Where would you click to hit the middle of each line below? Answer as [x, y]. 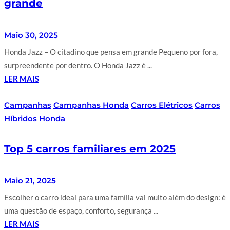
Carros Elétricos [162, 105]
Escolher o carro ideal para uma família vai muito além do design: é [115, 197]
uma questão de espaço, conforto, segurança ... [81, 211]
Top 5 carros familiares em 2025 [90, 149]
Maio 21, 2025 [30, 181]
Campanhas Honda [91, 105]
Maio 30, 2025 [31, 35]
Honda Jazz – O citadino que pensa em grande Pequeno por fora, [111, 52]
